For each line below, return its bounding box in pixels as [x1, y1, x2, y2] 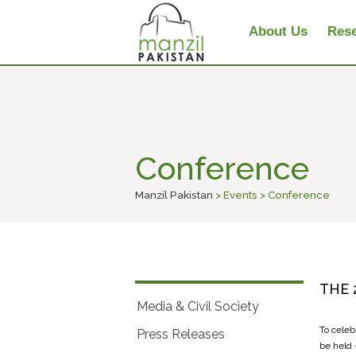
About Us [249, 24, 308, 39]
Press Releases [137, 327, 225, 342]
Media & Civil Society [137, 299, 259, 314]
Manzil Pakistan [135, 188, 213, 201]
